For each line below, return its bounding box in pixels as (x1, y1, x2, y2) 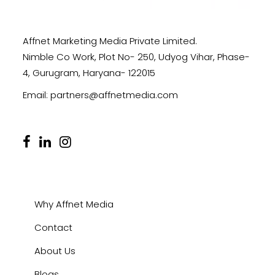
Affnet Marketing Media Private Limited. (23, 34, 197, 47)
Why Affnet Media (34, 197, 114, 211)
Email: (23, 88, 50, 101)
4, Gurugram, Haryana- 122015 (23, 66, 155, 79)
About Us (34, 244, 76, 257)
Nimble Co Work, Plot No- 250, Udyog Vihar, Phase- (23, 50, 250, 63)
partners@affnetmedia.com (50, 88, 178, 101)
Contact (34, 220, 72, 234)
